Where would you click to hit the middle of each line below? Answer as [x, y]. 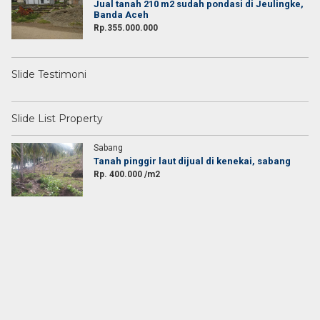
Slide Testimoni [49, 74]
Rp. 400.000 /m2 [127, 174]
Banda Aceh [121, 15]
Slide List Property [57, 119]
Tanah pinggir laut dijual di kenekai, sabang [192, 161]
